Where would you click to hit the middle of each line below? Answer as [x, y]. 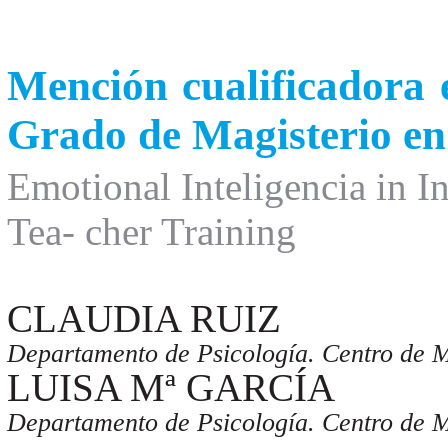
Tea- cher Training [151, 232]
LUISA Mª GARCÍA [170, 388]
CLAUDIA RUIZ [143, 319]
